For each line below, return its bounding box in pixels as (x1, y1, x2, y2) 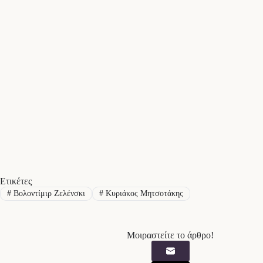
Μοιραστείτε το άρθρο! (127, 230, 214, 241)
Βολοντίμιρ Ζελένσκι (11, 189, 85, 198)
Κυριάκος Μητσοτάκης (103, 189, 183, 198)
